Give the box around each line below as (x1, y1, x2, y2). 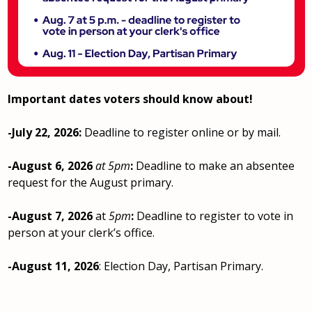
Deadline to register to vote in (133, 208, 293, 224)
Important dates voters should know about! (7, 91, 253, 107)
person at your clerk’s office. (7, 224, 155, 240)
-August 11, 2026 (7, 258, 99, 274)
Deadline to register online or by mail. (84, 124, 281, 140)
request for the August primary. (7, 174, 173, 190)
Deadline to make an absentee (132, 157, 295, 173)
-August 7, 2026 (7, 208, 93, 224)
